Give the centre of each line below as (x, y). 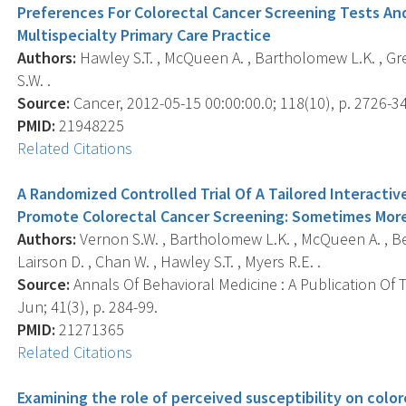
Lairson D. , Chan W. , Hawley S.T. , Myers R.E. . (169, 261)
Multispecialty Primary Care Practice (145, 34)
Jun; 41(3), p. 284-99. (88, 306)
